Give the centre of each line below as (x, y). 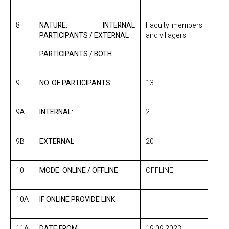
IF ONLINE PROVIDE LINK (77, 200)
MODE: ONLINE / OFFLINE (79, 170)
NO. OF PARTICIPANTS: (76, 83)
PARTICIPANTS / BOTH (76, 54)
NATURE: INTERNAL (87, 25)
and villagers (166, 36)
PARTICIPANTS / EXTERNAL (84, 36)
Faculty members (174, 25)
